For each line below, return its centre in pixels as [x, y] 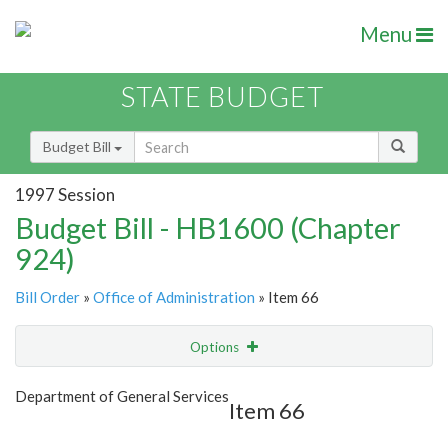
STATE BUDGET [222, 97]
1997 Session [65, 194]
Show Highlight [162, 387]
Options [216, 347]
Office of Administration [174, 297]
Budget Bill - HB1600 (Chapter [208, 228]
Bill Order [47, 297]
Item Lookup [59, 430]
